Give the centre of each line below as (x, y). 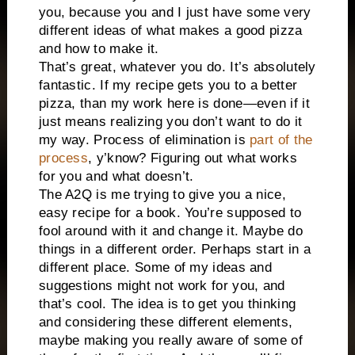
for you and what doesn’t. (116, 176)
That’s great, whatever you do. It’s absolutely (177, 67)
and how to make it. (99, 48)
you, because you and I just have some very (175, 12)
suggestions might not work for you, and (162, 285)
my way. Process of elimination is (144, 139)
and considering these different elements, (166, 322)
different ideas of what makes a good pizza (170, 30)
